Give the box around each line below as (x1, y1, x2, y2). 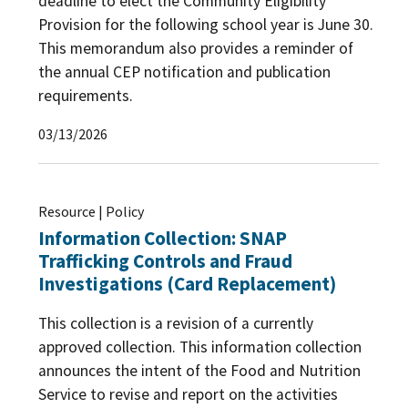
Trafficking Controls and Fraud (38, 249, 292, 274)
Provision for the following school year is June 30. (38, 14, 373, 35)
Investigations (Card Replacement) (38, 271, 336, 297)
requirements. (38, 85, 133, 106)
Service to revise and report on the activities (38, 383, 338, 404)
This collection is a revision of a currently (38, 312, 313, 333)
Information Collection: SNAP (38, 226, 287, 251)
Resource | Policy (38, 202, 144, 221)
